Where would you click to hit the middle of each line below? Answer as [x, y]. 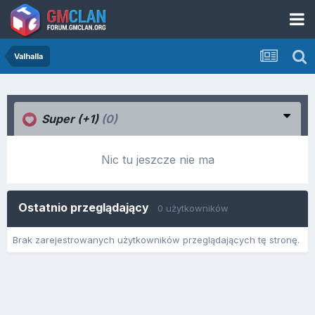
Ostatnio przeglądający [88, 207]
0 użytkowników [193, 208]
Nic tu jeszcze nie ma [157, 160]
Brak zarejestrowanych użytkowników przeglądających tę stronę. [156, 239]
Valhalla [28, 56]
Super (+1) [70, 119]
